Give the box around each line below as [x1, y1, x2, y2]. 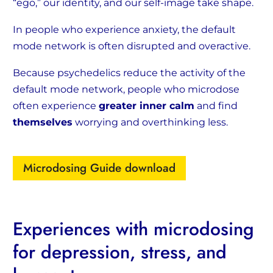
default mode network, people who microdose [13, 83, 239, 96]
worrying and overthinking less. [73, 116, 228, 129]
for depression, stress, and [13, 239, 227, 266]
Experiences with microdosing [13, 216, 254, 243]
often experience [13, 100, 99, 112]
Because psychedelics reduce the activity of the [13, 67, 246, 79]
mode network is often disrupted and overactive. [13, 40, 250, 52]
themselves [13, 116, 73, 129]
